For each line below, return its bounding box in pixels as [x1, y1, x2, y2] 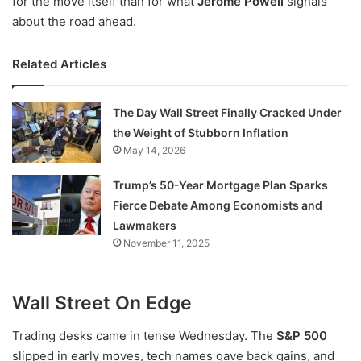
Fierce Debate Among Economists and [113, 198, 323, 213]
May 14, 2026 [123, 144, 186, 157]
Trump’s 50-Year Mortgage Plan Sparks [113, 178, 329, 193]
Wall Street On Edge [12, 292, 192, 315]
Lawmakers [113, 218, 177, 233]
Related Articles [12, 56, 106, 73]
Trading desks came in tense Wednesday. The [12, 327, 276, 343]
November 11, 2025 [123, 237, 210, 250]
